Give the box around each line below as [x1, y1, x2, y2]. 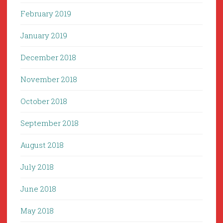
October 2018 [20, 96, 67, 107]
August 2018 [20, 140, 64, 150]
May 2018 [20, 206, 54, 216]
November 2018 [20, 74, 77, 85]
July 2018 [20, 162, 54, 172]
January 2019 [20, 30, 67, 41]
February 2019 [20, 8, 71, 19]
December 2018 [20, 52, 76, 63]
